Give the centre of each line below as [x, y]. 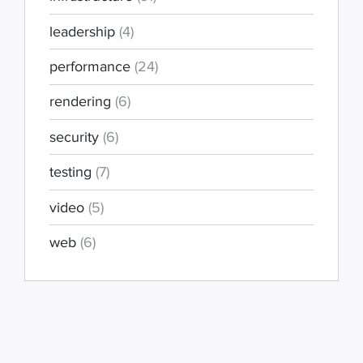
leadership [84, 31]
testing [73, 172]
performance [92, 66]
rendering [82, 102]
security [76, 137]
